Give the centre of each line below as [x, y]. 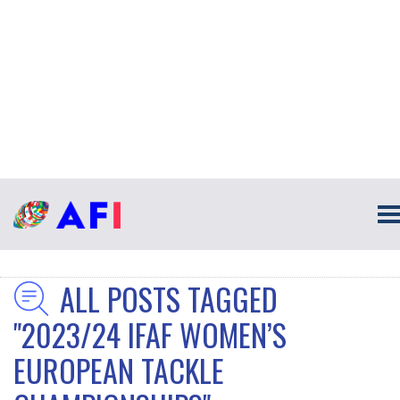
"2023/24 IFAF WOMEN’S [150, 334]
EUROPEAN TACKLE [119, 370]
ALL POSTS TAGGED [169, 299]
